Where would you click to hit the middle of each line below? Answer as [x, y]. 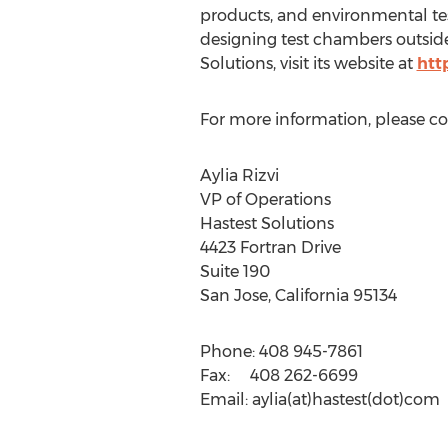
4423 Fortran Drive [270, 247]
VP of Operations [265, 199]
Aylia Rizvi [239, 175]
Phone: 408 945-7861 [281, 351]
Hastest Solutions [266, 223]
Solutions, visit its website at [308, 63]
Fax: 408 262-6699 [278, 375]
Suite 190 [234, 271]
